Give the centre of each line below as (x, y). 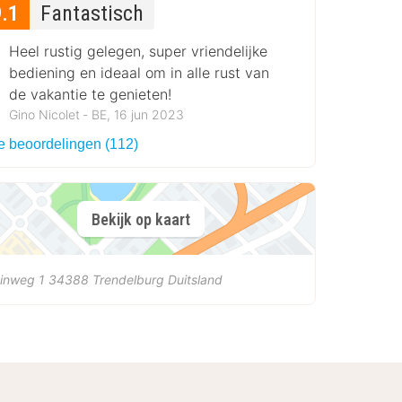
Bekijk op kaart (140, 219)
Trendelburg (129, 280)
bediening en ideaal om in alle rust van (140, 73)
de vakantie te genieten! (91, 94)
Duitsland (196, 280)
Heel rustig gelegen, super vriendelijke (139, 51)
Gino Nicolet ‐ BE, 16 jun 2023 (97, 115)
